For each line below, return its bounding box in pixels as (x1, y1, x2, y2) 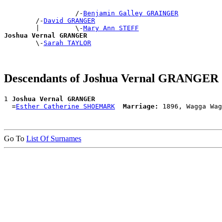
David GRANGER (44, 16, 95, 24)
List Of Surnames (26, 134, 81, 143)
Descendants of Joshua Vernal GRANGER (4, 71, 219, 85)
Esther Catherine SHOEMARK (16, 102, 115, 110)
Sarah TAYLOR (44, 39, 91, 47)
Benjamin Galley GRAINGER (83, 9, 178, 17)
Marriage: (123, 102, 159, 110)
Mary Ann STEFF (83, 24, 139, 32)
